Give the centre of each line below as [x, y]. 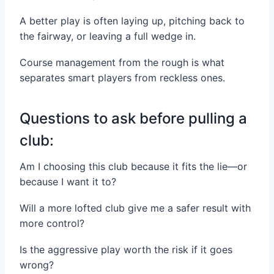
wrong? [37, 265]
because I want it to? [68, 182]
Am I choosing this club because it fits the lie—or [133, 167]
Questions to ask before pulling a [133, 119]
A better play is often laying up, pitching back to [132, 21]
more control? [52, 224]
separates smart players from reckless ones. [122, 78]
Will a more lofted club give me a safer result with [135, 208]
